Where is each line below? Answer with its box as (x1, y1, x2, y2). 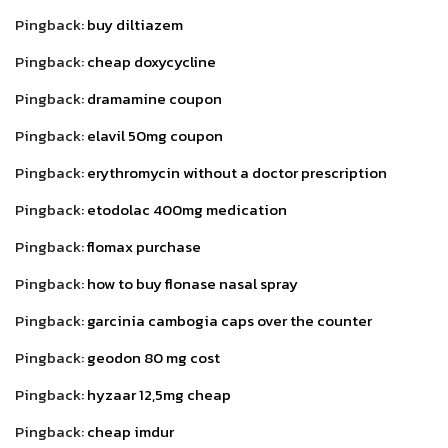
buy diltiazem (87, 12, 183, 36)
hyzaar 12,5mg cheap (87, 382, 231, 406)
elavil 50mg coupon (87, 123, 223, 147)
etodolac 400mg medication (87, 197, 287, 221)
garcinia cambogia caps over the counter (87, 308, 372, 332)
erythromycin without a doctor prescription (87, 160, 387, 184)
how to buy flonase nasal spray (87, 271, 298, 295)
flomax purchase (87, 234, 201, 258)
